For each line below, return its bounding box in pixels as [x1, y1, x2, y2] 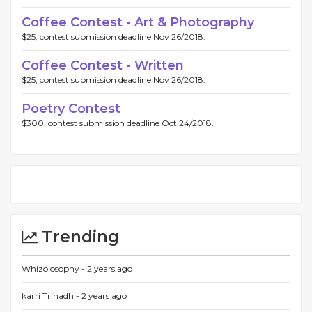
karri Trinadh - [22, 290, 81, 301]
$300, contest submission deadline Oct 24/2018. [22, 118, 214, 128]
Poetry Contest [22, 101, 120, 116]
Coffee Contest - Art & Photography [22, 15, 254, 30]
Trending [38, 227, 119, 247]
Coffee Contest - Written [22, 58, 184, 73]
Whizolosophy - [22, 263, 87, 274]
